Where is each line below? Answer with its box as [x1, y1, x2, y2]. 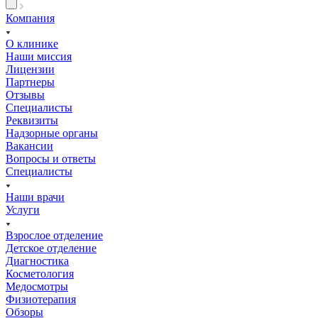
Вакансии [6, 139, 53, 152]
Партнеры [6, 75, 55, 88]
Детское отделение [6, 241, 97, 254]
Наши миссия [6, 50, 72, 62]
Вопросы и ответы [6, 152, 96, 165]
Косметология [6, 267, 74, 280]
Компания [6, 11, 55, 24]
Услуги [6, 203, 40, 216]
